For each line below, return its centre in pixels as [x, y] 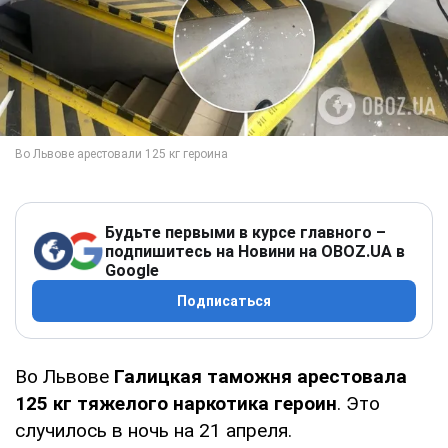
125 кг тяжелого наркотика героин [176, 403]
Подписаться [224, 300]
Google [132, 270]
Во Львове [64, 376]
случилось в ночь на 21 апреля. [153, 430]
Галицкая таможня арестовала [260, 376]
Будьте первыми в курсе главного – [245, 232]
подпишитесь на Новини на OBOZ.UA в [255, 251]
